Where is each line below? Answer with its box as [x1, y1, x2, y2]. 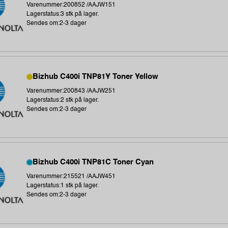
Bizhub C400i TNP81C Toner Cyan [33, 158, 154, 166]
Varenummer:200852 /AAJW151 [26, 2, 116, 9]
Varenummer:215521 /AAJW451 [26, 174, 116, 180]
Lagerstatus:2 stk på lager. [26, 97, 99, 103]
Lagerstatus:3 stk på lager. [26, 11, 99, 18]
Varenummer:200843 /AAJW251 [26, 88, 116, 94]
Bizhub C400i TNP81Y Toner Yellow [33, 72, 159, 80]
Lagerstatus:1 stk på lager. [26, 183, 99, 189]
